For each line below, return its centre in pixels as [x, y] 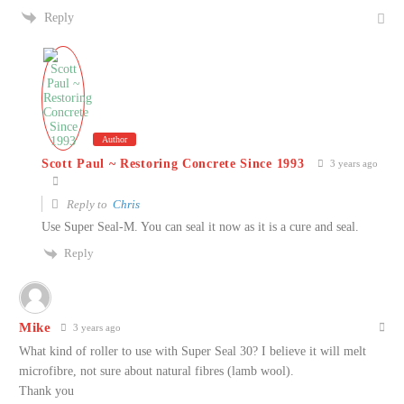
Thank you [46, 391]
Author [115, 140]
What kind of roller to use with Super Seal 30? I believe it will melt [193, 352]
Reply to [88, 205]
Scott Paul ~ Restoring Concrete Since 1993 [173, 163]
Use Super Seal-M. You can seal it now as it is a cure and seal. [200, 227]
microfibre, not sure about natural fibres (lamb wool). [156, 372]
